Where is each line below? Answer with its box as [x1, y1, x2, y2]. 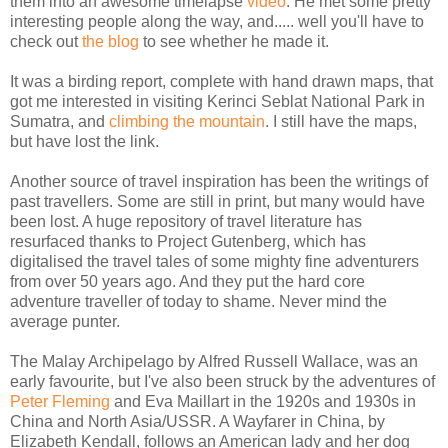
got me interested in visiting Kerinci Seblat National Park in [10, 93, 425, 111]
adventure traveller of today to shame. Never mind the [10, 293, 387, 311]
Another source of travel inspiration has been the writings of [10, 173, 428, 191]
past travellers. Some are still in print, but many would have [10, 193, 425, 211]
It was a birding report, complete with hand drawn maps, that [10, 73, 433, 91]
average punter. [10, 313, 120, 331]
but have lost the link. [10, 133, 159, 151]
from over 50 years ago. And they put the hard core [10, 273, 365, 291]
